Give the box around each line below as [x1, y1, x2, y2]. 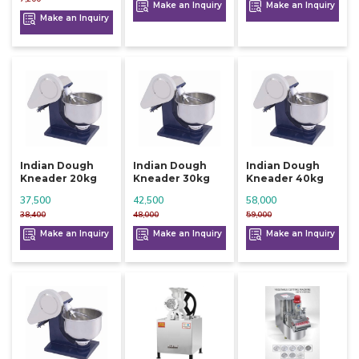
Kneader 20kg [20, 172, 97, 185]
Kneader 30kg [132, 172, 210, 185]
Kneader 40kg [245, 172, 324, 185]
